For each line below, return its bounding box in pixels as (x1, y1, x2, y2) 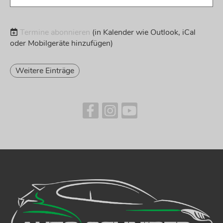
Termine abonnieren (20, 27, 90, 38)
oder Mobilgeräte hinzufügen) (10, 38, 113, 49)
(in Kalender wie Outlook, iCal (92, 27, 196, 38)
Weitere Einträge (15, 65, 74, 76)
